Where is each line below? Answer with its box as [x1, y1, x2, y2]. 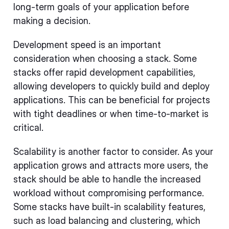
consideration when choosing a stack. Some [13, 53, 197, 64]
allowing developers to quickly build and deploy [13, 80, 210, 91]
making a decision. [13, 15, 90, 26]
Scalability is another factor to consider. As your [13, 146, 213, 157]
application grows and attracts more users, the [13, 159, 208, 171]
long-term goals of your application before [13, 1, 189, 12]
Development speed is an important [13, 39, 161, 50]
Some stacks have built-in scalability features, [13, 201, 205, 212]
